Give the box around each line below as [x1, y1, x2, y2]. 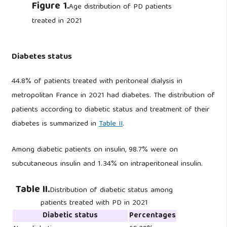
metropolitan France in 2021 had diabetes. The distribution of [11, 89, 215, 102]
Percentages [129, 209, 176, 222]
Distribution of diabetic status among [50, 183, 173, 197]
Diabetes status [11, 49, 72, 64]
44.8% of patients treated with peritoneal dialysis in [11, 74, 182, 88]
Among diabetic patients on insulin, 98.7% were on [11, 143, 178, 157]
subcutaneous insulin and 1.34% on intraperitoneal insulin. [11, 157, 203, 171]
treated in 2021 [31, 15, 82, 28]
